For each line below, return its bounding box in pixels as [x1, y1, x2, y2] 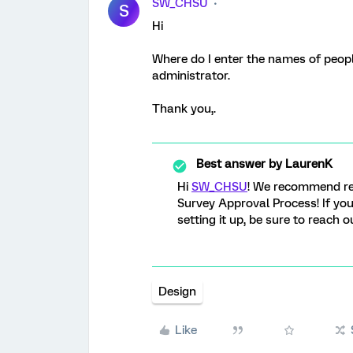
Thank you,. [152, 102, 216, 116]
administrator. [152, 69, 230, 83]
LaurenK [282, 157, 333, 171]
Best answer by [196, 157, 282, 171]
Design [158, 284, 196, 299]
